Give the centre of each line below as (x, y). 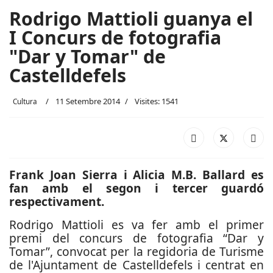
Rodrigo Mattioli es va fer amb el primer (136, 225)
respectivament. (57, 201)
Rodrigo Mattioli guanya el (131, 19)
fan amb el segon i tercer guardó (136, 188)
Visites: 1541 (157, 101)
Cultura (25, 101)
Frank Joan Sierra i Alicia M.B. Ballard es (136, 175)
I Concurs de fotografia (115, 37)
